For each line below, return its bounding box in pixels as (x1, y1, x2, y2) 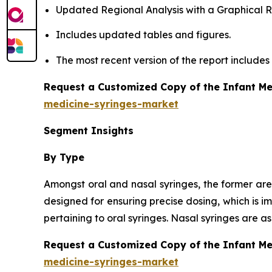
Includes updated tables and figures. (56, 29, 231, 41)
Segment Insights (44, 124, 134, 137)
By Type (44, 151, 84, 163)
